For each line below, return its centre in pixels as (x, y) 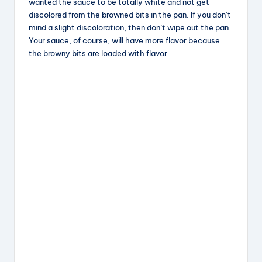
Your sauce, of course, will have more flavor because (124, 41)
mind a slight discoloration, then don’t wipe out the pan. (130, 28)
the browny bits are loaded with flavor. (99, 54)
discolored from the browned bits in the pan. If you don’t (130, 15)
